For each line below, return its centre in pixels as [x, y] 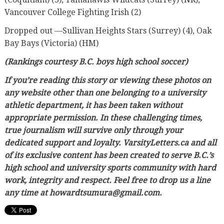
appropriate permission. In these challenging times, [103, 117]
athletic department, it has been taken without [93, 105]
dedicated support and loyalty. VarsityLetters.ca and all [110, 142]
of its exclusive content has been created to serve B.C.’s [109, 155]
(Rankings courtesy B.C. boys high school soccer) [96, 61]
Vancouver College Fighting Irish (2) [72, 12]
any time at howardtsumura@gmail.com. [83, 192]
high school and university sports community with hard [110, 167]
